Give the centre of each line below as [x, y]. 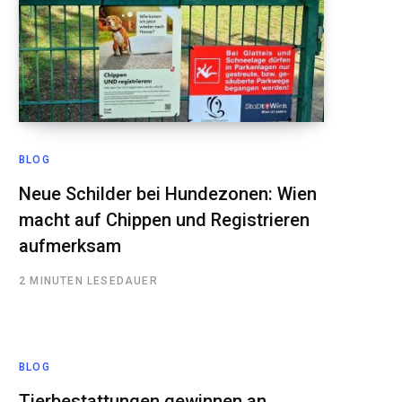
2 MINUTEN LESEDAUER [88, 280]
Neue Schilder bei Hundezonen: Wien [168, 193]
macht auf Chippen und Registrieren [164, 219]
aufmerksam [70, 245]
